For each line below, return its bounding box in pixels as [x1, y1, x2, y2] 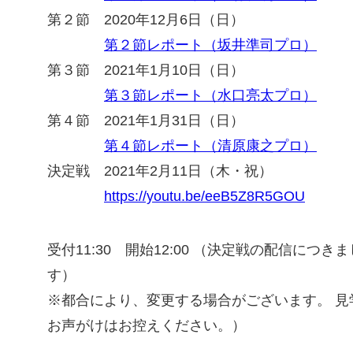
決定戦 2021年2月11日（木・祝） [47, 162, 273, 179]
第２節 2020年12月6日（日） [47, 11, 258, 28]
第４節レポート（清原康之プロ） [104, 137, 317, 154]
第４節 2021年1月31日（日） [47, 112, 244, 128]
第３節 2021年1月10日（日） [47, 61, 244, 78]
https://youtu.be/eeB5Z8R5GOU [104, 188, 305, 204]
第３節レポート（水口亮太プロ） [104, 87, 317, 103]
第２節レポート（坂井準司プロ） [104, 36, 317, 53]
